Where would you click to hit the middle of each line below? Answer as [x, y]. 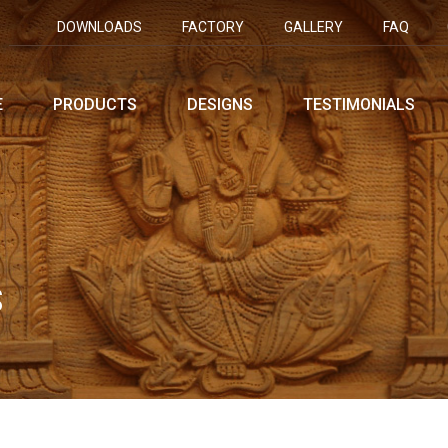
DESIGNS [220, 104]
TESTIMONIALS [359, 104]
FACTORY [213, 27]
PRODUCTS [95, 104]
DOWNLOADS [99, 27]
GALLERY [313, 27]
